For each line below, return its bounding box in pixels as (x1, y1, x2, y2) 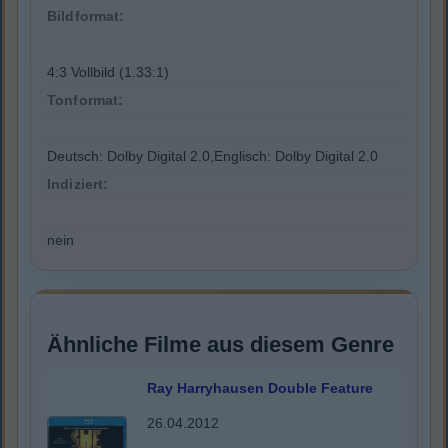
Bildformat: (47, 8, 125, 25)
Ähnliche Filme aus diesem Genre (47, 332, 394, 358)
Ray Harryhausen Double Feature (147, 380, 373, 397)
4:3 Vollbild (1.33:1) (47, 64, 169, 81)
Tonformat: (47, 92, 124, 109)
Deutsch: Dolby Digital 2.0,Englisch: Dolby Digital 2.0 (47, 148, 378, 165)
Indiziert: (47, 176, 109, 193)
